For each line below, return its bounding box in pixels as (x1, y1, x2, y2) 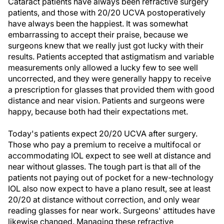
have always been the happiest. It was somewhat (8, 18, 188, 28)
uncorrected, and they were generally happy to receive (8, 73, 211, 83)
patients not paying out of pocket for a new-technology (8, 172, 213, 182)
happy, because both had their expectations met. (8, 106, 188, 116)
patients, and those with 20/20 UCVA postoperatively (8, 7, 205, 17)
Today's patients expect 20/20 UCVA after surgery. (8, 128, 197, 138)
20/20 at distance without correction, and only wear (8, 194, 200, 204)
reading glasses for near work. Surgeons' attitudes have (8, 205, 215, 215)
